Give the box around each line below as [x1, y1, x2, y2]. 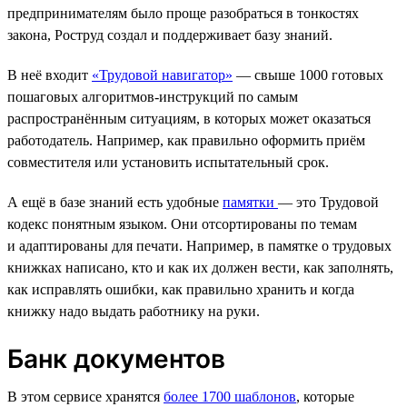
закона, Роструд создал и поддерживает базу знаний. [7, 26, 333, 43]
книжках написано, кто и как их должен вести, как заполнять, [7, 259, 393, 275]
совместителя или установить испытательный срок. [7, 154, 329, 170]
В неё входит [7, 66, 92, 83]
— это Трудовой [278, 194, 379, 210]
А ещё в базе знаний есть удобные [7, 194, 223, 210]
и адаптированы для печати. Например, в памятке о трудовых [7, 237, 392, 253]
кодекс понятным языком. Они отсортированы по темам [7, 215, 357, 232]
